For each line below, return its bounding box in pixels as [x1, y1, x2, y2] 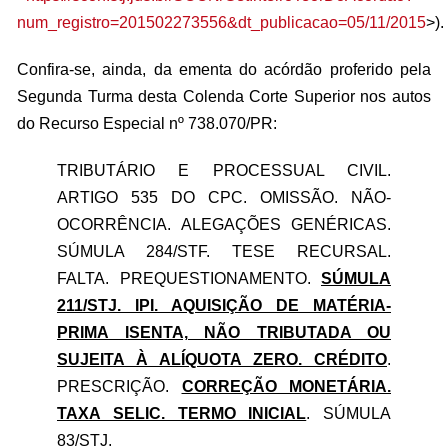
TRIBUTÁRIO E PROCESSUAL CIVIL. [57, 162, 391, 179]
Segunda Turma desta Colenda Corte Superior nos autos [17, 88, 431, 105]
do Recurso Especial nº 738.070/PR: [17, 115, 277, 132]
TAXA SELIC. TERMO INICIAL [57, 405, 307, 422]
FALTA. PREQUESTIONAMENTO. [57, 270, 321, 287]
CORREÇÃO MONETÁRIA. [181, 378, 391, 395]
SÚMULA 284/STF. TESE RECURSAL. [57, 243, 391, 260]
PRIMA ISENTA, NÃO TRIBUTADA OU [57, 324, 391, 341]
